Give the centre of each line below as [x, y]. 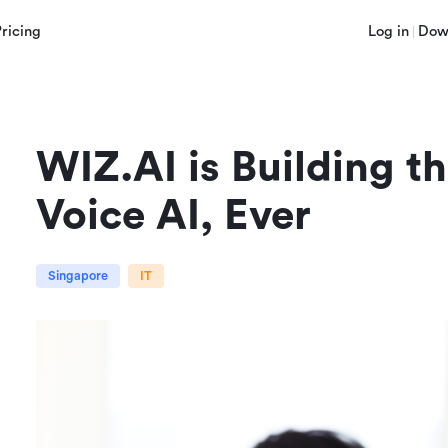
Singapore [77, 276]
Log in [388, 31]
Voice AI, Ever [173, 216]
